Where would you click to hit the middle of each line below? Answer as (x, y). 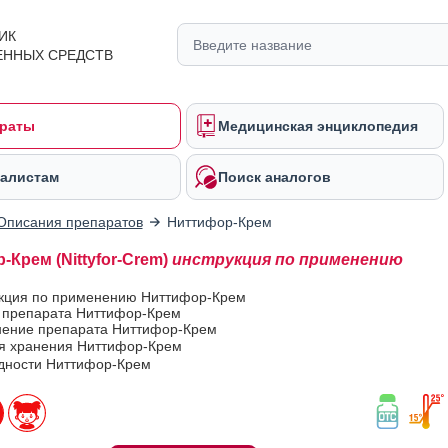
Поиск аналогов (274, 177)
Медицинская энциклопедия (318, 126)
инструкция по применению (287, 259)
